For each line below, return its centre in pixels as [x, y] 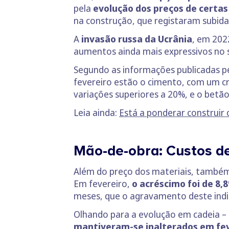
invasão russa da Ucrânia [137, 39]
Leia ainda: [96, 112]
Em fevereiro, [103, 183]
